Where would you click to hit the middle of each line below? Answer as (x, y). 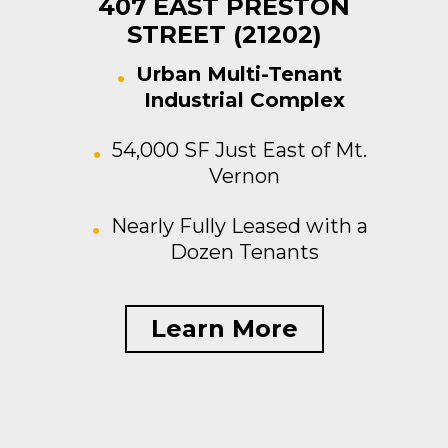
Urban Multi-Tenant (239, 74)
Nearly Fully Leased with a (239, 226)
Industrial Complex (244, 100)
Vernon (244, 176)
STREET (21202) (224, 34)
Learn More (224, 328)
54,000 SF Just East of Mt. (239, 150)
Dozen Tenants (244, 252)
